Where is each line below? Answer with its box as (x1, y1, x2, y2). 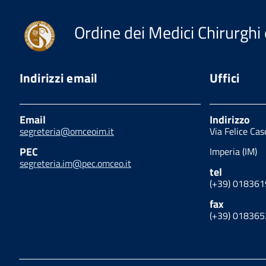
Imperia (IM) (209, 144, 257, 159)
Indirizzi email (20, 68, 98, 87)
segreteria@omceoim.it (20, 123, 114, 138)
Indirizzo (209, 111, 250, 128)
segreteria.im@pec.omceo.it (20, 156, 131, 170)
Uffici (209, 68, 239, 87)
